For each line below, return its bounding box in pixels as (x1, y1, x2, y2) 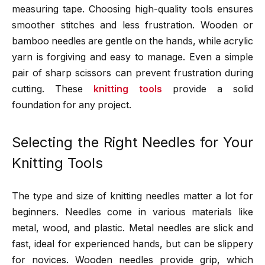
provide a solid (162, 83, 253, 95)
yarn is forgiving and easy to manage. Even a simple (12, 51, 253, 63)
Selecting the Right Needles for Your (12, 134, 253, 151)
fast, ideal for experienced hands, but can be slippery (12, 238, 253, 250)
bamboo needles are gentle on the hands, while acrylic (12, 35, 253, 47)
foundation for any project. (12, 99, 131, 111)
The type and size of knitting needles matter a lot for (12, 190, 253, 202)
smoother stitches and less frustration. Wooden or (12, 20, 253, 31)
